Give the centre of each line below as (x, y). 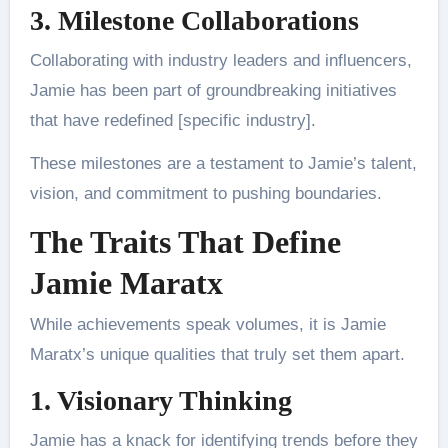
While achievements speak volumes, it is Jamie (207, 325)
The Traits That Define (185, 241)
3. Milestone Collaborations (194, 21)
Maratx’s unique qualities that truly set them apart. (217, 355)
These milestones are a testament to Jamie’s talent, (223, 163)
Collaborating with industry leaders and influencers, (220, 60)
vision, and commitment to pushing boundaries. (205, 193)
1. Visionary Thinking (160, 401)
